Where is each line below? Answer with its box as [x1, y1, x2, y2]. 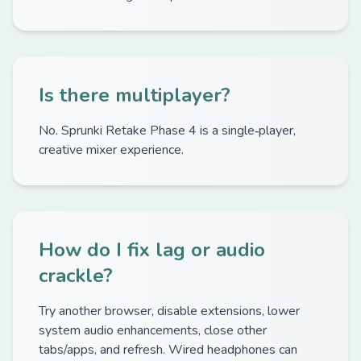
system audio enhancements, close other [39, 322, 267, 339]
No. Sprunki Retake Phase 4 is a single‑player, [39, 122, 296, 139]
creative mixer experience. [39, 141, 184, 159]
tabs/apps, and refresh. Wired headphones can [39, 341, 297, 359]
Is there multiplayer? [39, 82, 230, 108]
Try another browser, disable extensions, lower [39, 302, 300, 320]
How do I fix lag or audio [39, 237, 265, 263]
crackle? [39, 263, 113, 288]
